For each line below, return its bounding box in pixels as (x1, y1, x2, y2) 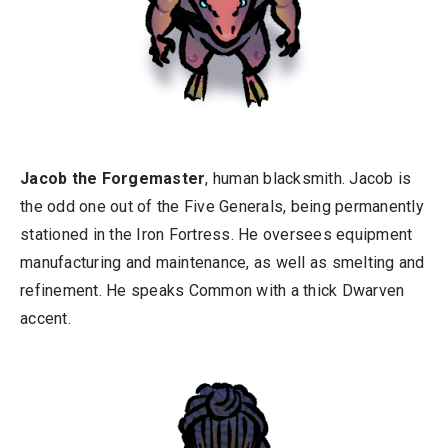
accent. (20, 309, 71, 328)
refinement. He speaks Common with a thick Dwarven (20, 281, 405, 300)
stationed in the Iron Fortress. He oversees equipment (20, 225, 413, 244)
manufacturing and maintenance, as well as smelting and (20, 253, 425, 272)
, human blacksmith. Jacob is (205, 169, 412, 188)
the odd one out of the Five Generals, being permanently (20, 197, 424, 216)
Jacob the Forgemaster (20, 169, 206, 188)
